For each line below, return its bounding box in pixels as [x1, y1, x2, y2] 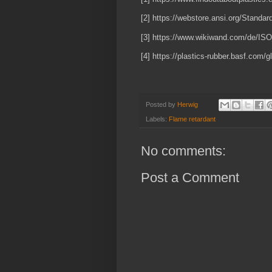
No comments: [141, 143, 226, 159]
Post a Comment [141, 170, 239, 186]
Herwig [177, 101, 198, 109]
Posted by [146, 101, 177, 109]
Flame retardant [169, 115, 216, 123]
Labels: [146, 115, 169, 123]
